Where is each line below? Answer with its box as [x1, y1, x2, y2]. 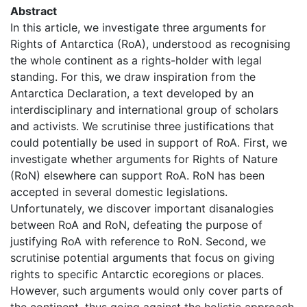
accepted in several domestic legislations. [10, 185, 228, 199]
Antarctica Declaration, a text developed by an [10, 86, 254, 100]
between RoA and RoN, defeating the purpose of [10, 218, 262, 232]
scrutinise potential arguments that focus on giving [10, 251, 275, 265]
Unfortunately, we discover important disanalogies [10, 201, 273, 215]
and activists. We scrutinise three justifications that [10, 119, 274, 133]
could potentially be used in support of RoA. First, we [10, 136, 287, 149]
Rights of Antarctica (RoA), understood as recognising [10, 37, 291, 51]
